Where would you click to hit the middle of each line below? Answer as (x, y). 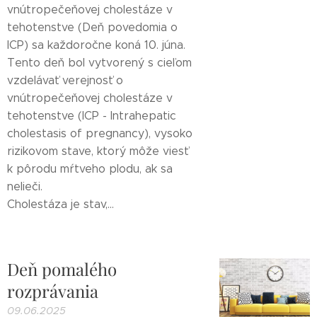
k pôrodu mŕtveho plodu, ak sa (90, 169)
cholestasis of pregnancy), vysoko (100, 133)
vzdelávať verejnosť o (65, 80)
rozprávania (53, 291)
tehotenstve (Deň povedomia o (92, 27)
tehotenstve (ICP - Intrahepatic (92, 116)
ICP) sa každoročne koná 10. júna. (96, 45)
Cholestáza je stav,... (60, 204)
